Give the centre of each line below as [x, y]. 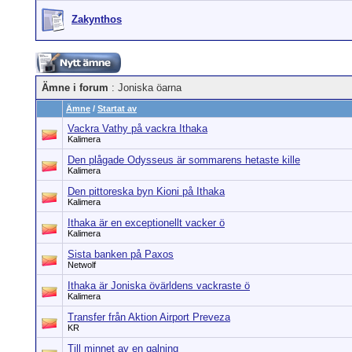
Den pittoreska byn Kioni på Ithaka [146, 191]
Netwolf [82, 265]
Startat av [117, 108]
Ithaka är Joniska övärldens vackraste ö [159, 286]
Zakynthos [97, 19]
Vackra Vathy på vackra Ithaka [137, 128]
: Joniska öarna [145, 88]
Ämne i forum [75, 88]
